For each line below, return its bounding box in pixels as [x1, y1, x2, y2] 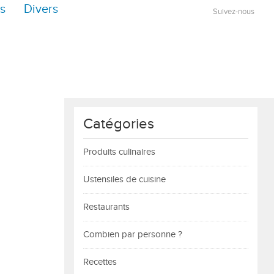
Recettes [83, 257, 117, 267]
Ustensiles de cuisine [83, 174, 166, 185]
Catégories [83, 116, 154, 133]
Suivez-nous [213, 7, 254, 17]
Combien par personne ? [83, 229, 182, 240]
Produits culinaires [83, 147, 155, 157]
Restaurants [83, 202, 130, 212]
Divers [24, 2, 58, 17]
